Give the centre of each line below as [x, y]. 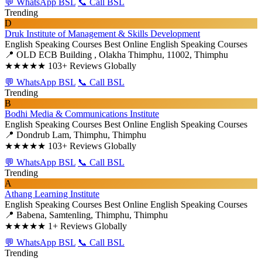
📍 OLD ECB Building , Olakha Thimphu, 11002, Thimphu [116, 55]
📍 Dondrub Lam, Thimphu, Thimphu [75, 135]
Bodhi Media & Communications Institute [82, 114]
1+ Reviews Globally [87, 226]
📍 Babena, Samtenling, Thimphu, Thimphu [86, 215]
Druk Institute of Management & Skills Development [102, 34]
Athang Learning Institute [52, 194]
